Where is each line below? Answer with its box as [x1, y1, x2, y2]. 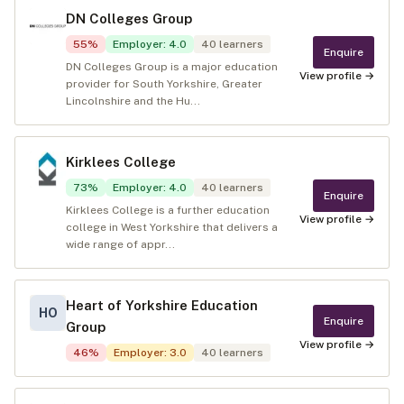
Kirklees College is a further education [66, 204, 270, 216]
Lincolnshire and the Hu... [66, 95, 200, 107]
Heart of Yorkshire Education [66, 298, 258, 313]
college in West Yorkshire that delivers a [66, 221, 278, 234]
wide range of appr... [66, 238, 175, 251]
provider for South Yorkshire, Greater [66, 78, 262, 90]
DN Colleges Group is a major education [66, 60, 278, 73]
